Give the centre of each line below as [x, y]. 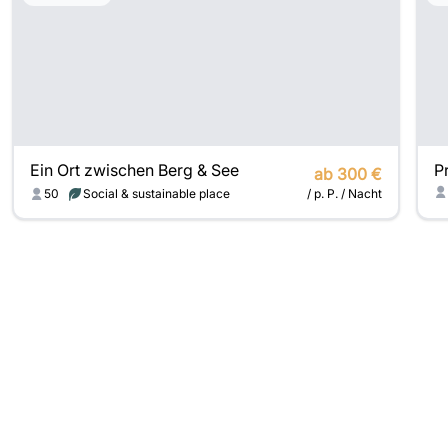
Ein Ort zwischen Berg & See [134, 170]
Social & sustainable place [156, 193]
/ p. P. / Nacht [344, 193]
